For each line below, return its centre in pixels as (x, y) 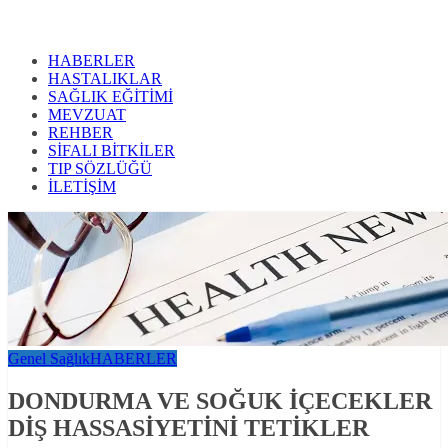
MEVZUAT (87, 115)
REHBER (80, 133)
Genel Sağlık (49, 359)
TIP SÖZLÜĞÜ (100, 169)
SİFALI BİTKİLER (111, 151)
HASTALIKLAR (105, 79)
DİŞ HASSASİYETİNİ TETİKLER (188, 428)
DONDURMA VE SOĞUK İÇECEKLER (220, 401)
